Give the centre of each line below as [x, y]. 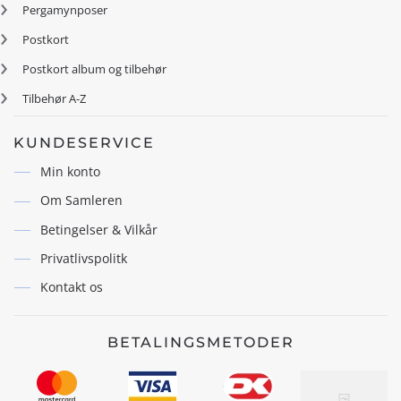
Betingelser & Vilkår [99, 229]
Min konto [70, 172]
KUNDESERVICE [84, 143]
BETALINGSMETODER [200, 343]
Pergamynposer [65, 10]
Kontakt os [72, 287]
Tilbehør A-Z [54, 98]
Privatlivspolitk [84, 258]
